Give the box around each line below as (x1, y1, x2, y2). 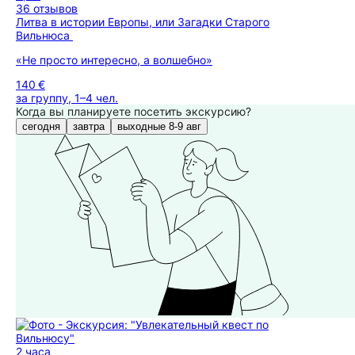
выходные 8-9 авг (117, 120, 201, 132)
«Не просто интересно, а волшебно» (16, 53, 212, 67)
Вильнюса (16, 29, 73, 42)
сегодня (22, 120, 60, 132)
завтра (73, 120, 105, 132)
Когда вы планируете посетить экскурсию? (16, 105, 251, 118)
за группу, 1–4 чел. (16, 91, 118, 105)
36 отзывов (16, 2, 78, 15)
